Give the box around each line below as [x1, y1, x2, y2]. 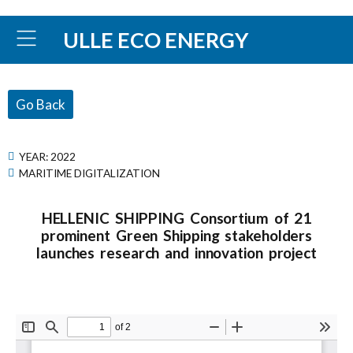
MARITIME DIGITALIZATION [19, 165, 160, 180]
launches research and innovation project [36, 243, 317, 262]
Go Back [16, 96, 65, 113]
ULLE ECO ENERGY [63, 26, 249, 53]
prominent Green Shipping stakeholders [40, 226, 313, 244]
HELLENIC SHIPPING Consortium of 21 [41, 209, 312, 227]
